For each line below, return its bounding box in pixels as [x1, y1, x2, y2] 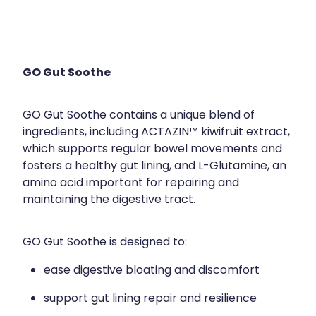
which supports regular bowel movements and [23, 140, 282, 159]
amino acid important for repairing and [23, 174, 239, 193]
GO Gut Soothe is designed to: [23, 233, 187, 252]
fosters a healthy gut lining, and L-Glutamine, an [23, 157, 286, 176]
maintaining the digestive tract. [23, 190, 195, 209]
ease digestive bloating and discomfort [44, 261, 260, 280]
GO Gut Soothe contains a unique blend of [23, 106, 255, 125]
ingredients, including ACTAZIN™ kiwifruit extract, [23, 123, 290, 142]
